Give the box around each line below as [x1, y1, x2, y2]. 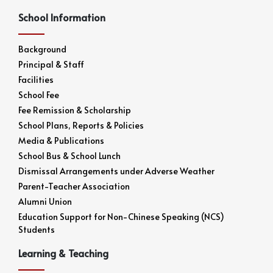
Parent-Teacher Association [18, 180, 130, 193]
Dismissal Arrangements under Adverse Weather [18, 165, 214, 177]
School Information [18, 10, 105, 24]
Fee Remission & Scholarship [18, 104, 131, 116]
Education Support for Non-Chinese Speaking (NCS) [18, 211, 224, 223]
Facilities [18, 74, 54, 86]
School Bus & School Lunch [18, 150, 121, 162]
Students [18, 224, 55, 236]
